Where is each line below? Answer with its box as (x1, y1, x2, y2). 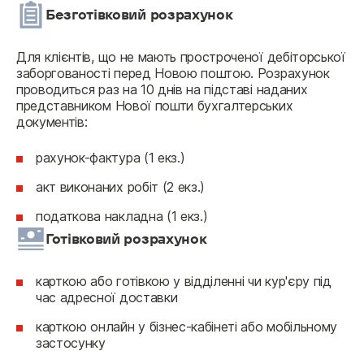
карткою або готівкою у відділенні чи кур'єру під (36, 273, 331, 289)
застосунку (36, 335, 106, 351)
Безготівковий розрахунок (45, 5, 233, 24)
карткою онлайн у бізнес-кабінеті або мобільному (36, 318, 337, 335)
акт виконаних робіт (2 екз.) (36, 179, 206, 195)
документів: (16, 114, 88, 130)
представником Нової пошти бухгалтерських (16, 97, 293, 114)
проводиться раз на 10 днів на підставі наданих (16, 81, 308, 97)
